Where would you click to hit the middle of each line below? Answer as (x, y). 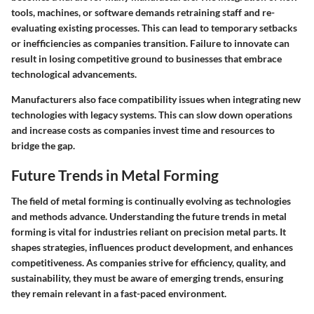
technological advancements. (74, 74)
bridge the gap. (43, 145)
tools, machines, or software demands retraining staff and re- (143, 12)
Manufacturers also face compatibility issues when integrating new (156, 99)
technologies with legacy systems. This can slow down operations (152, 114)
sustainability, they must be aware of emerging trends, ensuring (147, 278)
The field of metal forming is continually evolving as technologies (151, 201)
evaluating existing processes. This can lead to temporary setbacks (154, 27)
